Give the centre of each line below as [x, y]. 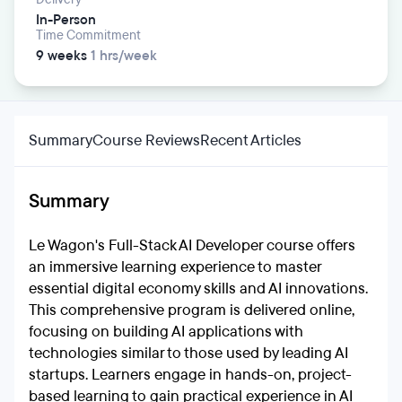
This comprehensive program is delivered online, [192, 310]
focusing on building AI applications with [166, 332]
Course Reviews [146, 140]
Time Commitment [88, 35]
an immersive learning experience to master [175, 267]
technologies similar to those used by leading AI [188, 353]
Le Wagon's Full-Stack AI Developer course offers [192, 245]
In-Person [66, 20]
